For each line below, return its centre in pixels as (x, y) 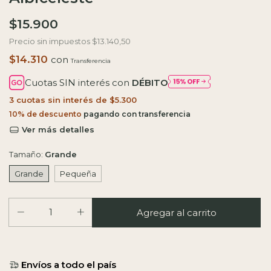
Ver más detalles (57, 130)
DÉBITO (150, 83)
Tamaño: (27, 155)
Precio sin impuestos (51, 41)
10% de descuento (45, 114)
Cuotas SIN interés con (79, 83)
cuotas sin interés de (63, 100)
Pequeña (78, 174)
